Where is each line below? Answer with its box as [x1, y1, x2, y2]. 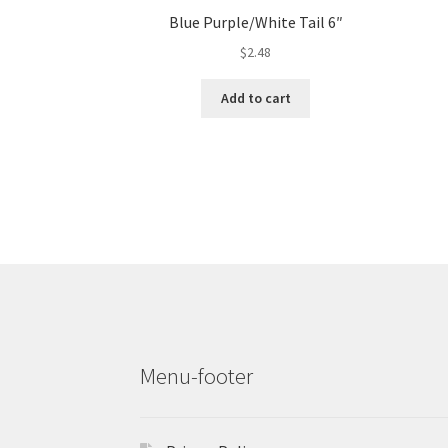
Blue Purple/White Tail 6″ [168, 12, 343, 33]
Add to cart [220, 89, 291, 108]
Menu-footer [140, 362, 254, 391]
